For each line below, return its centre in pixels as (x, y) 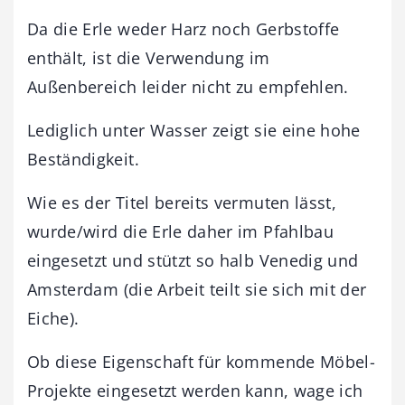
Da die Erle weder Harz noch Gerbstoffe (184, 28)
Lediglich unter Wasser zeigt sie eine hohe (194, 130)
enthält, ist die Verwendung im (149, 57)
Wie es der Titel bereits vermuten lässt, (182, 202)
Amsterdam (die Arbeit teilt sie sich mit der (197, 289)
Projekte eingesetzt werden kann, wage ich (195, 390)
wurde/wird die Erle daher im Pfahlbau (180, 231)
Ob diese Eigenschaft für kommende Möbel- (202, 361)
